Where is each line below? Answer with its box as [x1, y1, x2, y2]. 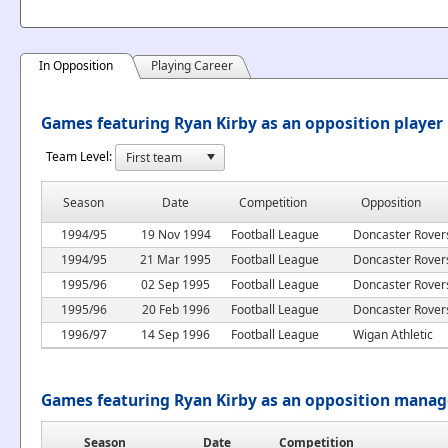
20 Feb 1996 [141, 300, 210, 318]
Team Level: [46, 147, 112, 165]
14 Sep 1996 [141, 325, 210, 343]
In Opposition [39, 57, 113, 74]
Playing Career [151, 57, 233, 74]
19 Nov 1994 [140, 225, 211, 243]
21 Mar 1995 [140, 250, 211, 268]
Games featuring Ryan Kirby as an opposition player [41, 111, 443, 134]
